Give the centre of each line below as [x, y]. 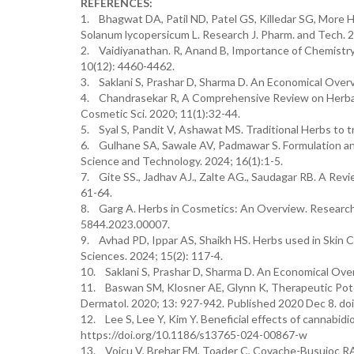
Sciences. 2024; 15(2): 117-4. [152, 256]
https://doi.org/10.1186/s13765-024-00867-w [194, 335]
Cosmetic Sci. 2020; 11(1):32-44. [160, 113]
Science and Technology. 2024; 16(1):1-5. [182, 161]
